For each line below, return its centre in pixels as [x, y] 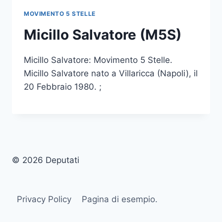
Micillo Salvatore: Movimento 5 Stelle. [98, 60]
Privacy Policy [44, 199]
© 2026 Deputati [46, 160]
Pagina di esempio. [119, 199]
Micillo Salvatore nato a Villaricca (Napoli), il [111, 74]
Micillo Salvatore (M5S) [103, 35]
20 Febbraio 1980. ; [63, 87]
